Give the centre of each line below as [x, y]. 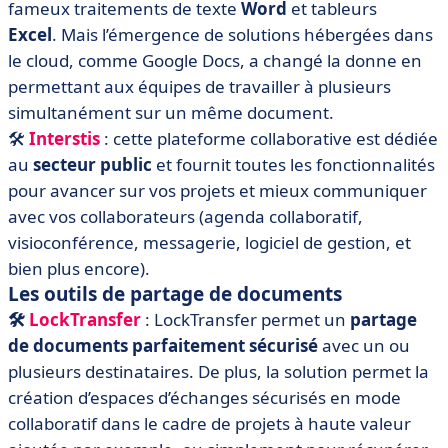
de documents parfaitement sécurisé [163, 345]
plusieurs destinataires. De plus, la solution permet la [218, 371]
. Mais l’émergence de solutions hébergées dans [242, 34]
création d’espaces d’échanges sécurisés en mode [204, 397]
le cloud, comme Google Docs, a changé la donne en [215, 60]
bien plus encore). [79, 268]
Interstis [64, 138]
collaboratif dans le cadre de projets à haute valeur [209, 423]
